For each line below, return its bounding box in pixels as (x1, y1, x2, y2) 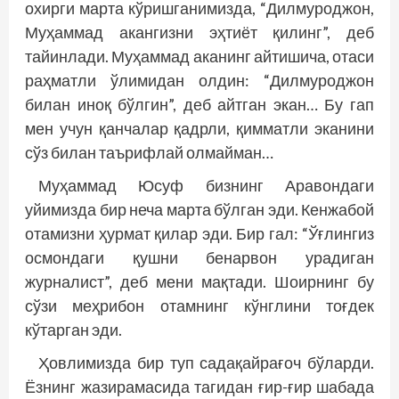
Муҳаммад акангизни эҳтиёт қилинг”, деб (25, 22, 374, 43)
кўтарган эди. (25, 320, 122, 340)
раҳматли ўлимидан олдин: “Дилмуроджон (25, 70, 374, 91)
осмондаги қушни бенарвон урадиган (25, 248, 374, 268)
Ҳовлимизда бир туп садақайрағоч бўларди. (38, 353, 374, 373)
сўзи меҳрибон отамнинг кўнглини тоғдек (25, 296, 374, 316)
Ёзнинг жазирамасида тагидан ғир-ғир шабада (25, 377, 374, 397)
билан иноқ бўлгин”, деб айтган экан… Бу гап (25, 94, 374, 115)
